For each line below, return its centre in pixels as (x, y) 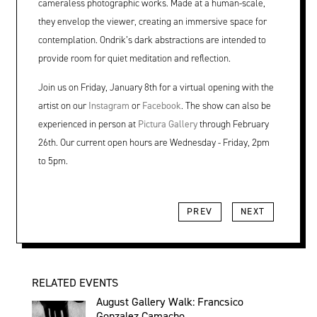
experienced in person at (88, 124)
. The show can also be (226, 106)
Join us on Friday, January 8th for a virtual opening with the (156, 87)
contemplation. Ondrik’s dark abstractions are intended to (152, 40)
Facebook (161, 106)
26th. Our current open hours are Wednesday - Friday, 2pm (154, 143)
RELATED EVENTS (75, 282)
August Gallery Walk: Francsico (169, 302)
